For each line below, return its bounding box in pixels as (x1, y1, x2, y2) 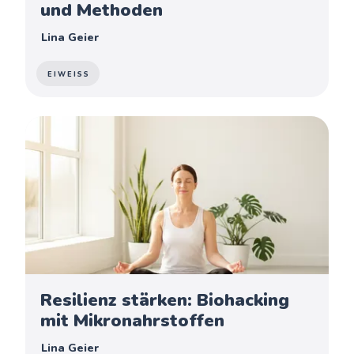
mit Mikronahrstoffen (40, 308, 225, 333)
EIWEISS (47, 69, 85, 79)
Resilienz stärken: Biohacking (40, 288, 290, 312)
